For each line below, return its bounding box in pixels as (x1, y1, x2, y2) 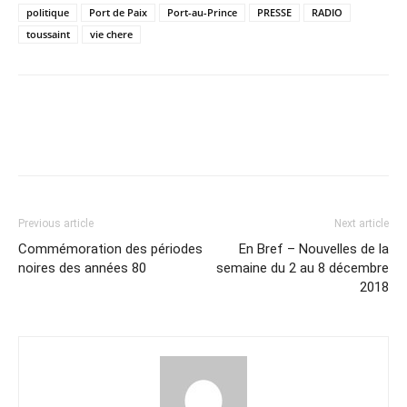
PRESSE (257, 5, 292, 19)
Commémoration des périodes (18, 240, 203, 257)
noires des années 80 (18, 259, 146, 276)
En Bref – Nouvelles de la (239, 240, 389, 257)
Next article (334, 216, 389, 230)
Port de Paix (89, 5, 147, 19)
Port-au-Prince (167, 5, 237, 19)
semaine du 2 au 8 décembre (216, 259, 389, 276)
